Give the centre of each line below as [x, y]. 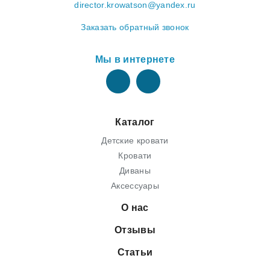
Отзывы [135, 230]
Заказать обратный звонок [135, 27]
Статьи [135, 252]
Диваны [135, 171]
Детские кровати [135, 140]
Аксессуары [135, 186]
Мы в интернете [135, 59]
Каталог [135, 122]
